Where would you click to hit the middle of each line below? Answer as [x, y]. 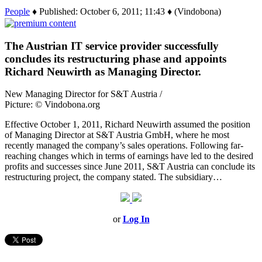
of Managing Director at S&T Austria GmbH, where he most [117, 135]
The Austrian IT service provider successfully [112, 46]
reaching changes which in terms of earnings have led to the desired [129, 156]
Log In [136, 219]
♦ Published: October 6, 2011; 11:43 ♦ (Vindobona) [125, 11]
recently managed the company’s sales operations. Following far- [124, 146]
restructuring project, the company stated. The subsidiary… [113, 177]
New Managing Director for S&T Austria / [83, 94]
